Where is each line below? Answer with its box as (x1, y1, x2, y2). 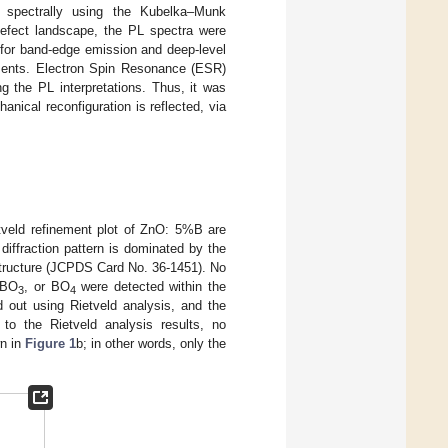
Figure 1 (24, 335, 76, 351)
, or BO (24, 278, 70, 294)
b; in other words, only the (75, 335, 227, 351)
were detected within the (75, 278, 226, 294)
